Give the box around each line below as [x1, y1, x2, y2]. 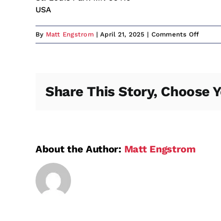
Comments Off [151, 31, 199, 38]
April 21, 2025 [100, 31, 145, 38]
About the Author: [36, 143, 124, 155]
